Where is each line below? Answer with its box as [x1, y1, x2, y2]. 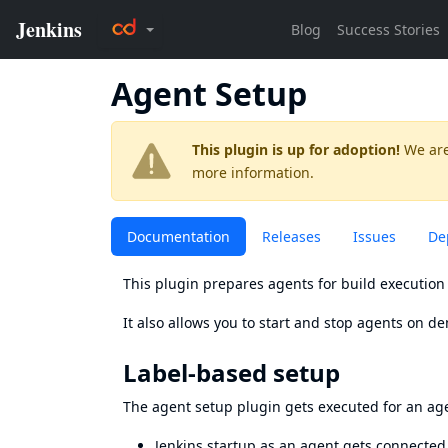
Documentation [127, 227, 230, 246]
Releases [262, 227, 321, 246]
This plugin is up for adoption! [192, 140, 400, 159]
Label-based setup [123, 356, 340, 389]
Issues [353, 227, 396, 246]
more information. [192, 163, 314, 182]
